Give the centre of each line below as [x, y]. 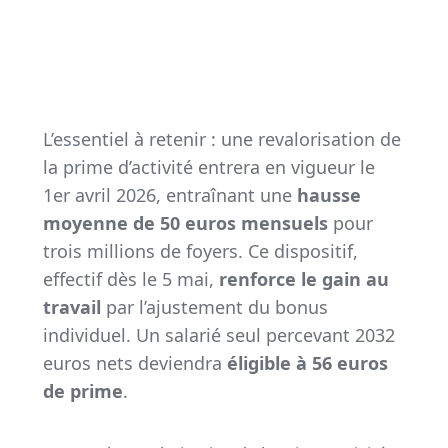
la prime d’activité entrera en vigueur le [208, 166]
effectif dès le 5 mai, [130, 278]
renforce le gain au [303, 278]
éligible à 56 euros [307, 362]
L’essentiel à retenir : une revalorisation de [221, 138]
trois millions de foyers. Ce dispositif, [200, 250]
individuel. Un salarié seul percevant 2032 [218, 334]
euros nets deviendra [134, 362]
